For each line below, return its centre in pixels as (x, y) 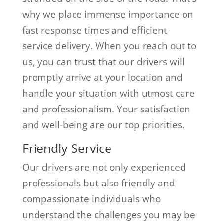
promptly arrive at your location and (102, 77)
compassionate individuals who (91, 199)
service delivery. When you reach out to (109, 46)
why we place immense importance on (108, 14)
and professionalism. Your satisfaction (106, 109)
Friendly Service (67, 148)
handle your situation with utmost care (108, 93)
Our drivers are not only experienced (104, 167)
